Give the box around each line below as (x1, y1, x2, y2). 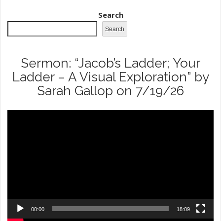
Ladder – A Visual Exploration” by (12, 70, 209, 85)
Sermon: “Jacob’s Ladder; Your (21, 56, 200, 71)
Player (110, 123, 132, 133)
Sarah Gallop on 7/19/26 (37, 83, 184, 99)
